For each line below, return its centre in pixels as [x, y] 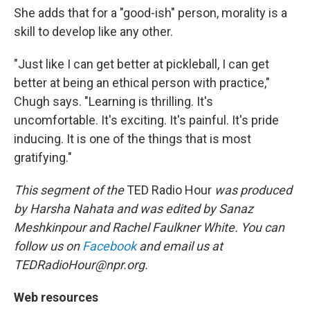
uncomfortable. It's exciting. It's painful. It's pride [146, 120]
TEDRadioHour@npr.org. [81, 265]
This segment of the [70, 190]
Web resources [56, 297]
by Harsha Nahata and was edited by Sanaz [134, 209]
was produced [252, 190]
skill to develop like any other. [93, 31]
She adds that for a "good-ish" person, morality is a [151, 13]
